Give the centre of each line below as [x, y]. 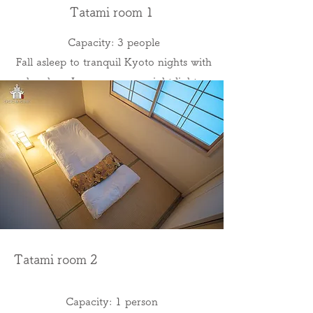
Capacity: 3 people [114, 42]
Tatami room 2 [56, 259]
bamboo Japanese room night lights [114, 81]
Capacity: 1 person [112, 301]
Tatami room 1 [112, 12]
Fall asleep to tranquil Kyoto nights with [114, 62]
